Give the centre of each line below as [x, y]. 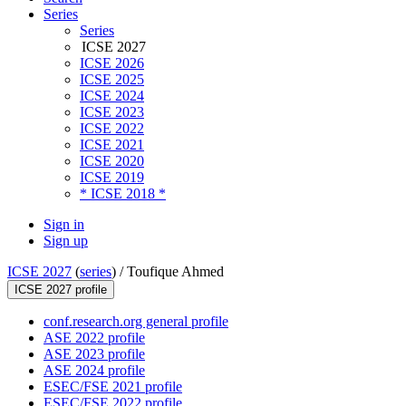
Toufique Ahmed [175, 272]
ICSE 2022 [112, 129]
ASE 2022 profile [94, 338]
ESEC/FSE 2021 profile [113, 387]
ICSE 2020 [112, 161]
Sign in [64, 225]
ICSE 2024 [112, 96]
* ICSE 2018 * [123, 194]
